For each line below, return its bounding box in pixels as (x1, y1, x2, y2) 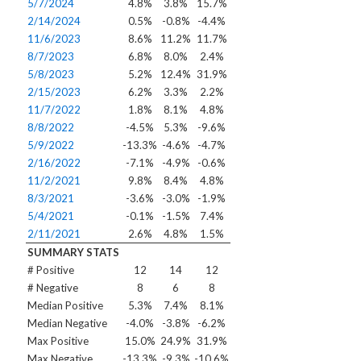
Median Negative (27, 317, 107, 330)
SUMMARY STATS (27, 246, 119, 259)
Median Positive (27, 299, 103, 312)
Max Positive (27, 334, 89, 347)
